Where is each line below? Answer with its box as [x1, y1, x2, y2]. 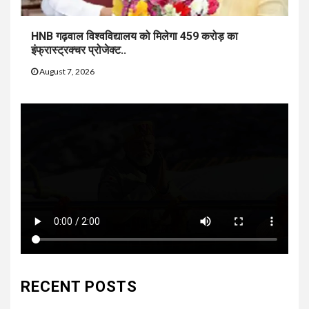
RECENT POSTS [21, 277, 137, 295]
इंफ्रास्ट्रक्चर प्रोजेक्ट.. [31, 43, 126, 57]
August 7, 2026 [38, 66, 94, 77]
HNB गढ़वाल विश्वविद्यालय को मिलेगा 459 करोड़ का [31, 30, 238, 43]
